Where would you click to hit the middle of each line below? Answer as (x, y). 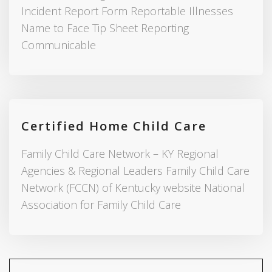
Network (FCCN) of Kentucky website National (133, 188)
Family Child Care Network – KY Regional (120, 154)
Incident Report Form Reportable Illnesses (127, 11)
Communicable (59, 45)
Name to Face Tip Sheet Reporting (105, 28)
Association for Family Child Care (101, 205)
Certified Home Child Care (114, 126)
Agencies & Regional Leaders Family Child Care (135, 171)
